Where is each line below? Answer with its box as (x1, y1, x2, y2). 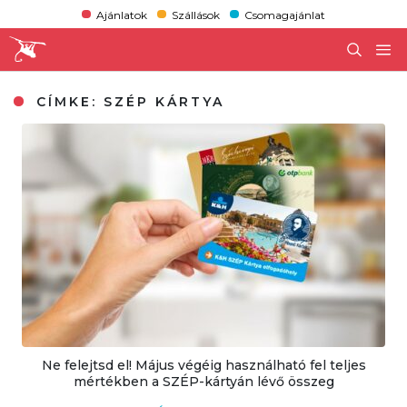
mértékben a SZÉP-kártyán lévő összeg (73, 372, 334, 390)
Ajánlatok (95, 7, 147, 22)
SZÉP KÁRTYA (104, 93, 225, 110)
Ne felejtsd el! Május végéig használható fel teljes (41, 356, 366, 373)
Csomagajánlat (244, 7, 326, 22)
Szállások (171, 7, 220, 22)
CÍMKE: (30, 93, 104, 110)
